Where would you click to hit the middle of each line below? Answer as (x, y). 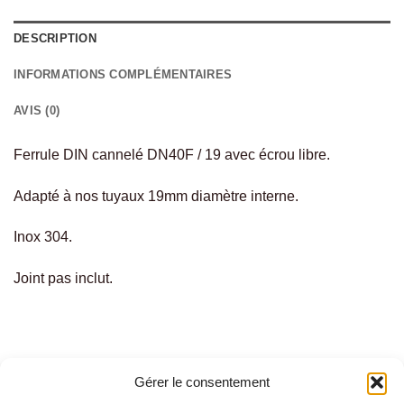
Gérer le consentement (202, 382)
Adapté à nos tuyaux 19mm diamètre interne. (156, 196)
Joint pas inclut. (63, 279)
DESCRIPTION (55, 38)
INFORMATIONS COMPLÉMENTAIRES (123, 74)
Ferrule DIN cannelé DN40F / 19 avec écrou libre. (172, 154)
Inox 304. (43, 237)
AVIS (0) (37, 110)
